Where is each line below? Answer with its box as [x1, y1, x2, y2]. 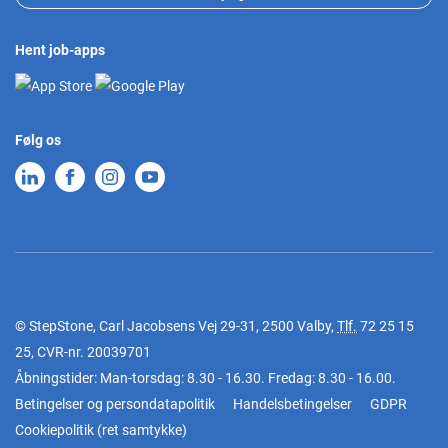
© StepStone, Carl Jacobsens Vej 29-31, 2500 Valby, [15, 318, 337, 335]
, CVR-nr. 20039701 [31, 344, 151, 361]
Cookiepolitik [15, 422, 94, 439]
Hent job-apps [15, 42, 105, 59]
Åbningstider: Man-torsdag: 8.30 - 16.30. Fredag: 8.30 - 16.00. [15, 370, 396, 387]
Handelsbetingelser [233, 396, 352, 413]
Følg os [15, 132, 61, 149]
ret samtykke [102, 422, 182, 439]
